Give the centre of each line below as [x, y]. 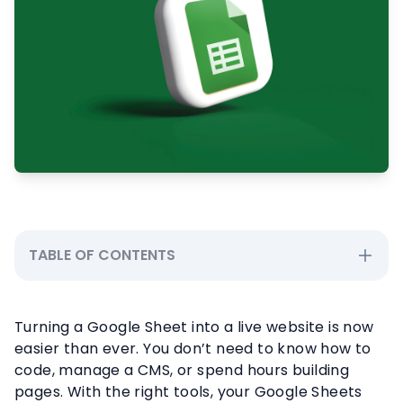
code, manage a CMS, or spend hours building [182, 370]
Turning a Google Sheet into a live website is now [194, 327]
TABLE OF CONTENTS [102, 255]
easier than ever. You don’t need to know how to [193, 348]
